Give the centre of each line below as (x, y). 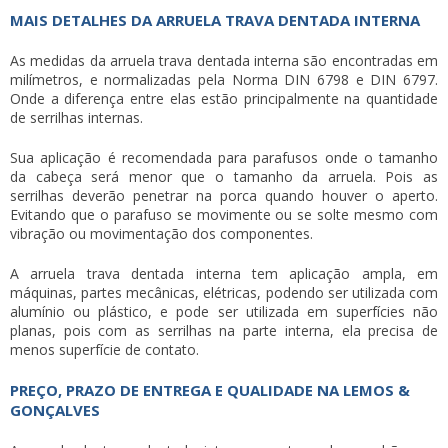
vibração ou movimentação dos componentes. (161, 233)
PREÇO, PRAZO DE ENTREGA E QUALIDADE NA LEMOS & (210, 389)
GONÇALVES (55, 409)
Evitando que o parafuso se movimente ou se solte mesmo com (224, 214)
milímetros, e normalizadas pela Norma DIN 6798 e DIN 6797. (224, 79)
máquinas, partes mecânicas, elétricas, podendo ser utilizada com (224, 292)
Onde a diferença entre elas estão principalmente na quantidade (224, 98)
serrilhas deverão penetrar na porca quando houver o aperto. (224, 195)
